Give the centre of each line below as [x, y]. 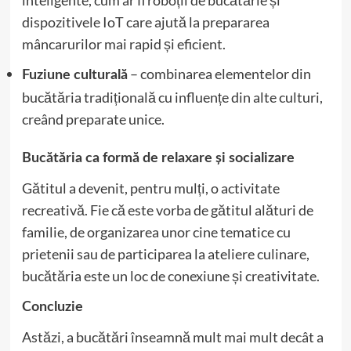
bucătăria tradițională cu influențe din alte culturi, [172, 97]
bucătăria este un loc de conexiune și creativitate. [170, 276]
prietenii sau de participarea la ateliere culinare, [165, 254]
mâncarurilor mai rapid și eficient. [123, 44]
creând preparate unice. [93, 119]
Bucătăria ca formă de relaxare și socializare [158, 158]
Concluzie [52, 307]
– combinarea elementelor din [219, 74]
